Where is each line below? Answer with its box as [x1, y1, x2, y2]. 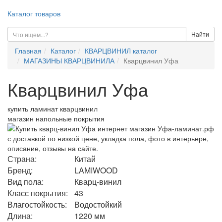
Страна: [7, 153, 37, 165]
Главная [15, 46, 42, 55]
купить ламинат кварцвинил [7, 104, 98, 113]
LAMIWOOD [74, 165, 118, 176]
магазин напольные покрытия [7, 113, 105, 123]
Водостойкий [74, 199, 122, 210]
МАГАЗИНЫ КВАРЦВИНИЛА [24, 55, 114, 65]
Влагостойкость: [7, 199, 67, 210]
